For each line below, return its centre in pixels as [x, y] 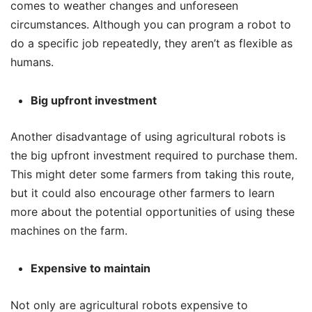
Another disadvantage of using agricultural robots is [148, 137]
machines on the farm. [69, 231]
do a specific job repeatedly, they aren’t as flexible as [151, 44]
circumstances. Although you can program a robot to [151, 25]
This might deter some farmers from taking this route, [152, 174]
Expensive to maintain [90, 268]
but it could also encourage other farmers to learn [142, 193]
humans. [32, 62]
